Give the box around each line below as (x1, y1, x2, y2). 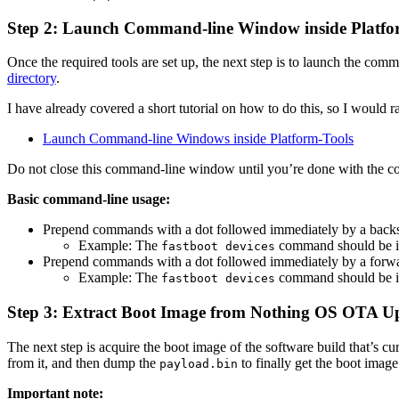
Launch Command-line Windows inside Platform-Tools (43, 131, 354, 147)
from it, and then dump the (7, 354, 159, 370)
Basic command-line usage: (7, 191, 170, 208)
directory (7, 70, 56, 86)
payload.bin (159, 356, 238, 370)
